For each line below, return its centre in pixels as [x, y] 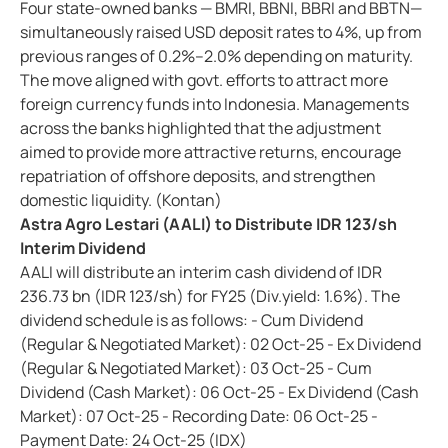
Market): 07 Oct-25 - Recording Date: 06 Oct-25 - [199, 416]
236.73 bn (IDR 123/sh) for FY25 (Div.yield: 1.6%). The [210, 296]
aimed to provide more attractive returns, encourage [210, 152]
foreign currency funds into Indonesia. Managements [214, 104]
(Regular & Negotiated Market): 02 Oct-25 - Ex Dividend [220, 344]
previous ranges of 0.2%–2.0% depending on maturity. [216, 56]
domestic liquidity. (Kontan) [122, 200]
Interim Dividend [84, 248]
